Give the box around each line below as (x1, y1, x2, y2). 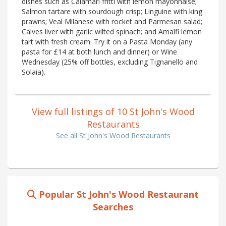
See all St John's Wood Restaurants (55, 130, 171, 140)
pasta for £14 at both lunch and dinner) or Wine (22, 46, 177, 56)
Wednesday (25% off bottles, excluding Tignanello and (22, 56, 198, 67)
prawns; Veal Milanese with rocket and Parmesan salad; (22, 16, 202, 26)
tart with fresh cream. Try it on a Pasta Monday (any (22, 36, 192, 46)
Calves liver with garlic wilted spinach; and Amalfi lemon (22, 26, 202, 36)
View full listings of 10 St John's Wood (31, 105, 195, 118)
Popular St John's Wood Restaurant (36, 188, 199, 200)
